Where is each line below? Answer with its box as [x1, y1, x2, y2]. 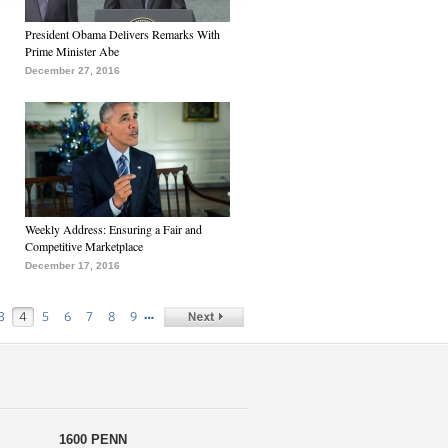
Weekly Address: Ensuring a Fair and [25, 221, 202, 237]
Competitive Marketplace [25, 238, 143, 254]
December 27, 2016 [25, 65, 120, 76]
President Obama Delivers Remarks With [25, 26, 220, 42]
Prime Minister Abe [25, 43, 119, 59]
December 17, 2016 [25, 260, 120, 271]
